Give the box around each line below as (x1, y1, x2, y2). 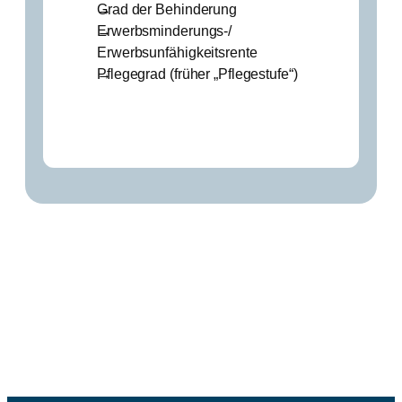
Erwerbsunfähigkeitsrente (97, 44, 258, 61)
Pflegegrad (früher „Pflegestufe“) (97, 66, 298, 83)
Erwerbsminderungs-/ (97, 22, 232, 39)
